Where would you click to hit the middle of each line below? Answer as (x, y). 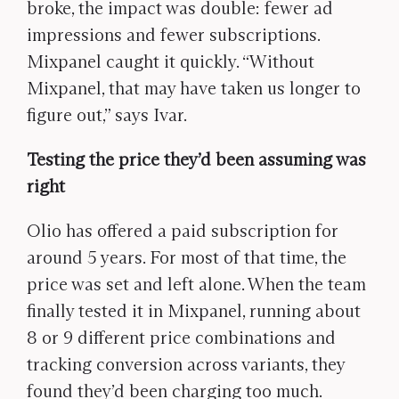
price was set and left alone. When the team (196, 284)
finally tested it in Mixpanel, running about (194, 311)
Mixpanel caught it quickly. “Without (171, 61)
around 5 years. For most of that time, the (187, 257)
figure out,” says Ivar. (107, 115)
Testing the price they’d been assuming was (196, 159)
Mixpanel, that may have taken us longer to (194, 88)
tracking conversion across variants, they (186, 364)
